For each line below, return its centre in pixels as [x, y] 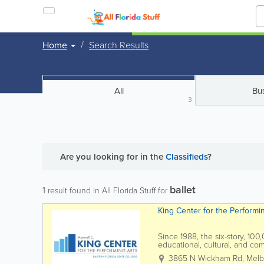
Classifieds [187, 157]
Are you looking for [100, 157]
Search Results [119, 45]
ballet [183, 190]
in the [153, 157]
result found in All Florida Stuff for [108, 191]
